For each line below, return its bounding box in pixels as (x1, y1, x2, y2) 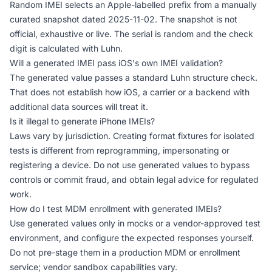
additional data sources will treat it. (10, 101, 148, 112)
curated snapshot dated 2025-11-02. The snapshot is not (10, 14, 237, 24)
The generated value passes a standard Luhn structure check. (10, 72, 257, 83)
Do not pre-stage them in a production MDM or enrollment (10, 247, 240, 257)
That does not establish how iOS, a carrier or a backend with (10, 87, 250, 97)
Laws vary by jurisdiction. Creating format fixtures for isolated (10, 131, 254, 141)
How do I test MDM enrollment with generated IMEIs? (10, 203, 222, 214)
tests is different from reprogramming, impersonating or (10, 145, 229, 155)
